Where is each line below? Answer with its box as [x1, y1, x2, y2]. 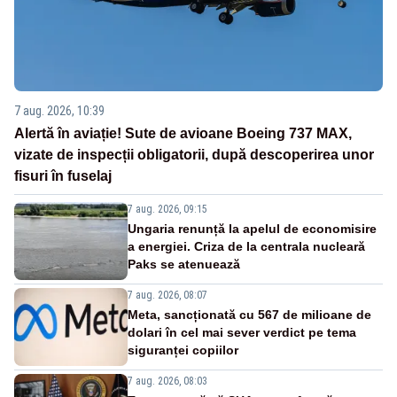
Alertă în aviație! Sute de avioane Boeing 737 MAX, [14, 125, 352, 141]
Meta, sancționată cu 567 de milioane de [128, 307, 371, 322]
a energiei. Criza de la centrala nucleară [128, 238, 365, 253]
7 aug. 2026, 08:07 [128, 288, 207, 301]
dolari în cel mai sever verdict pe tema [128, 324, 356, 339]
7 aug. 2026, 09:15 [128, 202, 207, 215]
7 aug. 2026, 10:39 [14, 103, 105, 118]
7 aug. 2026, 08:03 [128, 374, 207, 387]
